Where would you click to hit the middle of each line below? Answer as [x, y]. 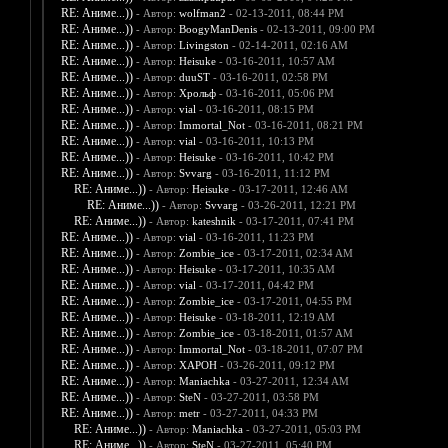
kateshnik [213, 221]
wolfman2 [202, 13]
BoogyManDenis [217, 29]
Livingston [203, 45]
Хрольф [197, 93]
